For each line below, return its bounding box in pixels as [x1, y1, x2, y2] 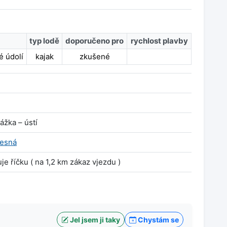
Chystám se [136, 215, 179, 224]
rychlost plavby [130, 36, 188, 46]
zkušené [79, 52, 110, 62]
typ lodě [29, 36, 59, 46]
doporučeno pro [65, 36, 124, 46]
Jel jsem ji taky [68, 215, 120, 224]
